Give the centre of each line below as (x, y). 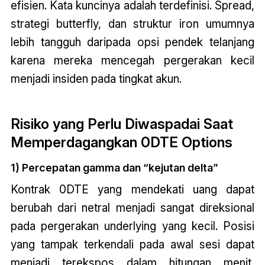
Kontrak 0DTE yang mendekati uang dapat (132, 190)
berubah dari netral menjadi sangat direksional (132, 208)
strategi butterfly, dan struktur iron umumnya (132, 24)
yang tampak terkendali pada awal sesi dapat (132, 245)
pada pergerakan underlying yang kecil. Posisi (132, 226)
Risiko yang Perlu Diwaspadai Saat (122, 124)
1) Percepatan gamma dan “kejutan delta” (114, 168)
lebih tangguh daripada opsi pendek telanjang (132, 42)
